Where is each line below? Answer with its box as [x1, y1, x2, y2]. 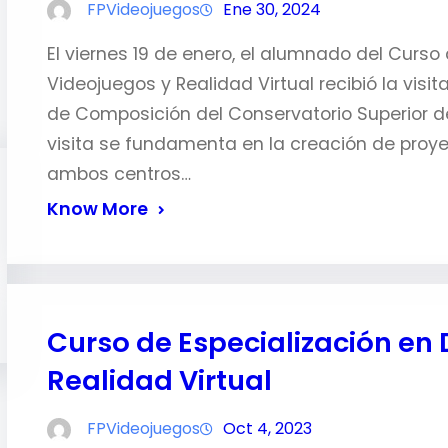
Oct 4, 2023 [222, 417, 312, 440]
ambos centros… [46, 162, 191, 186]
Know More [46, 197, 148, 221]
